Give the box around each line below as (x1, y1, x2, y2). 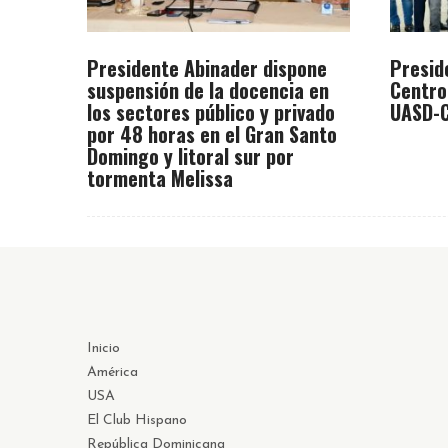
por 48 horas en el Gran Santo (87, 118, 337, 149)
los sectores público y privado (87, 96, 335, 127)
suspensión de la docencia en (87, 74, 329, 105)
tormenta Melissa (87, 162, 233, 193)
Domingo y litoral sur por (87, 140, 294, 171)
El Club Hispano (87, 412, 187, 428)
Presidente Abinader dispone (87, 52, 327, 83)
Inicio (87, 340, 120, 356)
